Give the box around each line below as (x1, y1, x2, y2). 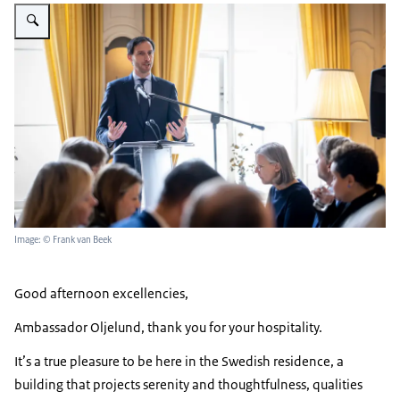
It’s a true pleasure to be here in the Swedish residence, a (14, 353, 344, 371)
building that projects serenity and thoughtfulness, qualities (14, 376, 362, 394)
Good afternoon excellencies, (14, 285, 188, 303)
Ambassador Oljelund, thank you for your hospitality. (14, 319, 322, 337)
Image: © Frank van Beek (14, 234, 112, 246)
